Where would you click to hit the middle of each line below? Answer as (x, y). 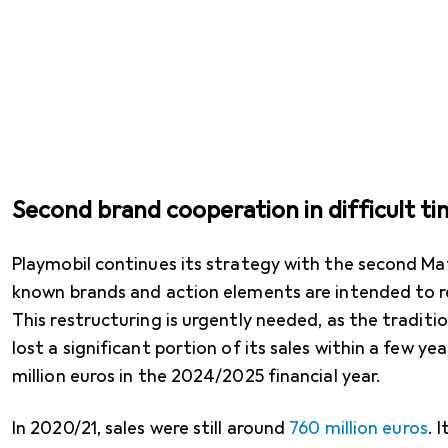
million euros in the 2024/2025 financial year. (197, 376)
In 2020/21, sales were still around (151, 428)
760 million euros (358, 428)
